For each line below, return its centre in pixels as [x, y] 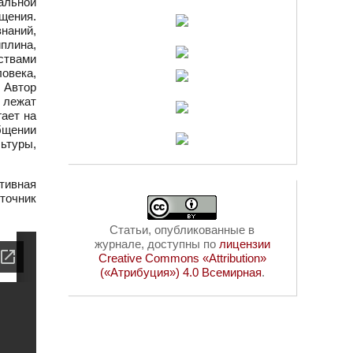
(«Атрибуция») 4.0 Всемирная [180, 272]
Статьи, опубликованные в [182, 230]
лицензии [244, 244]
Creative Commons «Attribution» [182, 258]
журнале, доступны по [156, 244]
